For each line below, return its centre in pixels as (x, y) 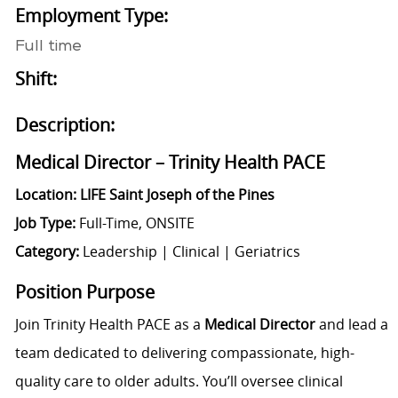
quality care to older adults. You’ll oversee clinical (179, 382)
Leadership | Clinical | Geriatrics (189, 252)
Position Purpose (84, 292)
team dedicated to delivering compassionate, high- (184, 353)
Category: (47, 252)
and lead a (351, 325)
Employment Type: (91, 16)
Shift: (36, 79)
